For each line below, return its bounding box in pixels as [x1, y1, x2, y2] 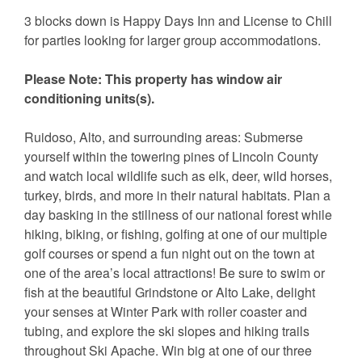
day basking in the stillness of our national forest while [24, 204, 332, 224]
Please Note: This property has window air [24, 69, 282, 88]
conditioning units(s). [24, 88, 154, 107]
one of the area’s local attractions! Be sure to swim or [24, 263, 325, 282]
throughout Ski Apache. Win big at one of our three [24, 340, 312, 360]
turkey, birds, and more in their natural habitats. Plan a [24, 185, 330, 204]
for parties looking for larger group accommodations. [24, 30, 321, 49]
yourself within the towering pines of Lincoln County [24, 146, 318, 166]
